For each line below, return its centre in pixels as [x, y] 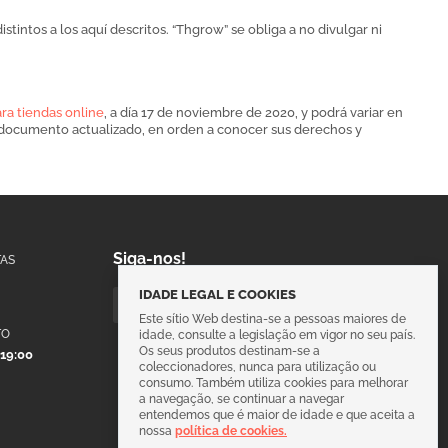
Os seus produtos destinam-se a [229, 351]
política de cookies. [231, 431]
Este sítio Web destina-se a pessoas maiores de [272, 319]
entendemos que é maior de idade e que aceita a [277, 415]
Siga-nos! [149, 259]
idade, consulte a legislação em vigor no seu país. [277, 335]
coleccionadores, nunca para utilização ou [257, 367]
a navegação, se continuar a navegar [241, 399]
